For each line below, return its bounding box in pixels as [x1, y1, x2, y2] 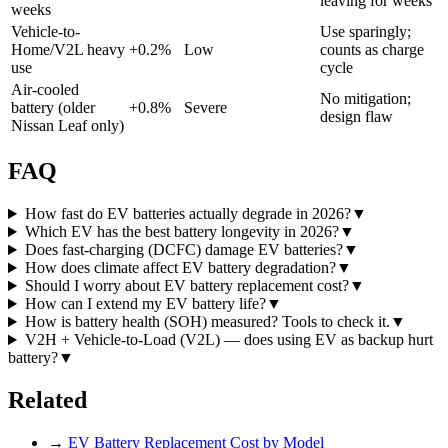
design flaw [320, 108, 393, 126]
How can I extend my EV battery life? [24, 295, 266, 313]
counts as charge [320, 41, 424, 59]
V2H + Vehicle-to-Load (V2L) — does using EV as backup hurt [24, 331, 433, 349]
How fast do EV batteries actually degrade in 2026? [24, 205, 351, 223]
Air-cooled [11, 81, 79, 99]
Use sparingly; [320, 23, 411, 41]
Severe [184, 99, 227, 117]
